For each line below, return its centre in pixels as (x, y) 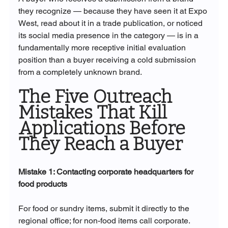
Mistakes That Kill (94, 113)
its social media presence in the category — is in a (109, 36)
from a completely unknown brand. (80, 72)
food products (42, 184)
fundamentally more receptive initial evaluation (103, 48)
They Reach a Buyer (100, 144)
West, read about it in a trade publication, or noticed (111, 23)
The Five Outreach (97, 97)
